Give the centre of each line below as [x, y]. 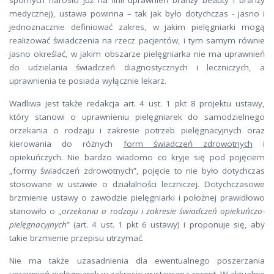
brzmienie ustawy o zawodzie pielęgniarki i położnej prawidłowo [137, 198]
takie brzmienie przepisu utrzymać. [76, 238]
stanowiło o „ [36, 211]
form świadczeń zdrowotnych [188, 144]
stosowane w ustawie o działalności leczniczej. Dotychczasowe [137, 184]
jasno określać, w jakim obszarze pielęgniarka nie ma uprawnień [137, 54]
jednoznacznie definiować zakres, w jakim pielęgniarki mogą [137, 27]
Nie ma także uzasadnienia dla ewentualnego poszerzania [137, 261]
